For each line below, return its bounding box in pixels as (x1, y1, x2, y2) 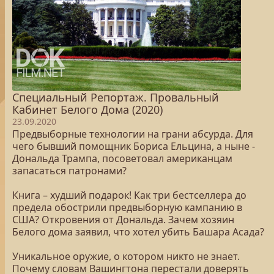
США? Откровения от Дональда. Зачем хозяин (12, 213, 234, 226)
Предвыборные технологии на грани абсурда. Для (12, 127, 253, 141)
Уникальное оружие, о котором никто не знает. (12, 250, 240, 263)
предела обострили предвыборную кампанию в (12, 201, 242, 214)
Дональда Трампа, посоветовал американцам (12, 152, 232, 165)
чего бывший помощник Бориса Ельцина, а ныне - (12, 139, 255, 153)
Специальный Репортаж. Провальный (12, 90, 219, 105)
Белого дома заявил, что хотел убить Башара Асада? (12, 225, 264, 239)
